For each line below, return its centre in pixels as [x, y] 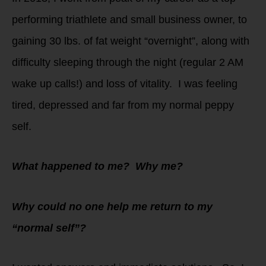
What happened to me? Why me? [103, 167]
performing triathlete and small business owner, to [129, 19]
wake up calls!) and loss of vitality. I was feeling [125, 83]
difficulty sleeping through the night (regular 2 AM [128, 62]
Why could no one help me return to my [112, 206]
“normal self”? [50, 228]
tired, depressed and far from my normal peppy [123, 105]
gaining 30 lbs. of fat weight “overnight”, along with [131, 41]
